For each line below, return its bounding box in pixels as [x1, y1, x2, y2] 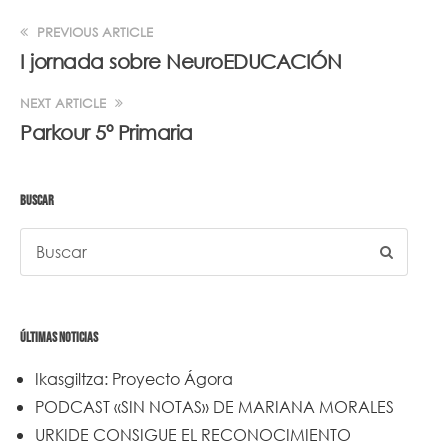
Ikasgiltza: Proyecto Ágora [35, 367, 233, 389]
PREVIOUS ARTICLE [33, 23, 153, 41]
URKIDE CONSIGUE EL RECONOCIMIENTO [35, 423, 351, 445]
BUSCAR [20, 191, 54, 209]
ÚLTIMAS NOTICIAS [20, 328, 98, 346]
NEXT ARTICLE [20, 94, 110, 112]
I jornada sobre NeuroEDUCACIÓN [20, 49, 341, 73]
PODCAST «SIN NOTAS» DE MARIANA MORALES [35, 395, 394, 417]
